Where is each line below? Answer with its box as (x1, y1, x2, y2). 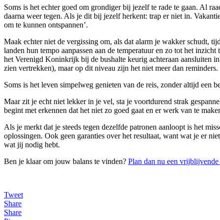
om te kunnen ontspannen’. (4, 21, 88, 29)
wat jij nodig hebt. (4, 140, 60, 149)
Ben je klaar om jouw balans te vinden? (4, 157, 128, 166)
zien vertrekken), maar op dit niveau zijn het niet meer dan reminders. (4, 64, 218, 73)
